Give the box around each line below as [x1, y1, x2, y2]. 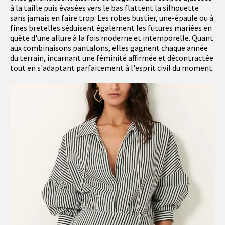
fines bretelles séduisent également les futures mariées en [10, 23, 212, 33]
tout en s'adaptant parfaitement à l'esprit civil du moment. [10, 63, 214, 73]
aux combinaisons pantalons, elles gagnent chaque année [10, 43, 208, 53]
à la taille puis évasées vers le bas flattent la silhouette [10, 3, 199, 13]
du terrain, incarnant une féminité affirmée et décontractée [10, 53, 213, 63]
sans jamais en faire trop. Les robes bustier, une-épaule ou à [10, 13, 213, 23]
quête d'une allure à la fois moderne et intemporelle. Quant [10, 33, 213, 43]
